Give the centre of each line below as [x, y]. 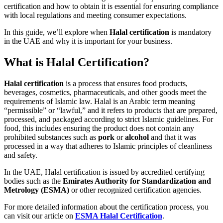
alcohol [137, 137]
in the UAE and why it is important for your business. [88, 41]
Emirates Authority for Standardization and [137, 181]
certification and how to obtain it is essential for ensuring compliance [111, 6]
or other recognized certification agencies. [135, 190]
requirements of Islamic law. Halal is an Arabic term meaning [100, 102]
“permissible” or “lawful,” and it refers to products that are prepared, [111, 111]
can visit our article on [40, 216]
